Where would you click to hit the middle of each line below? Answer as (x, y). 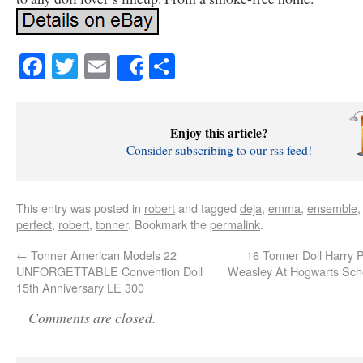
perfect (34, 224)
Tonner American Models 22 (102, 254)
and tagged (207, 207)
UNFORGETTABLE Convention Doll (109, 271)
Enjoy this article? (219, 132)
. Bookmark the (169, 224)
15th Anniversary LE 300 (80, 287)
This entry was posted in (80, 207)
